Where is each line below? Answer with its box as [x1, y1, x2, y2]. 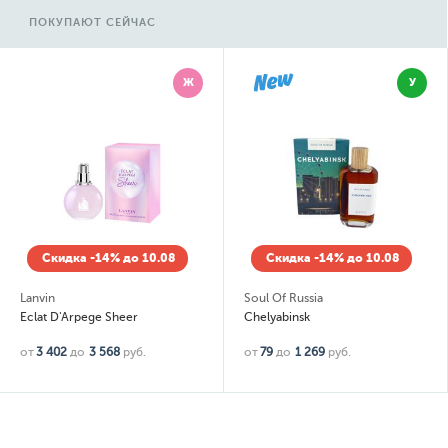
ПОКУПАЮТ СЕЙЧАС [29, 16, 156, 29]
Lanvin [20, 291, 55, 305]
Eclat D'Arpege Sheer [20, 310, 138, 324]
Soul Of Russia [244, 291, 323, 305]
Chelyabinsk [244, 310, 310, 324]
